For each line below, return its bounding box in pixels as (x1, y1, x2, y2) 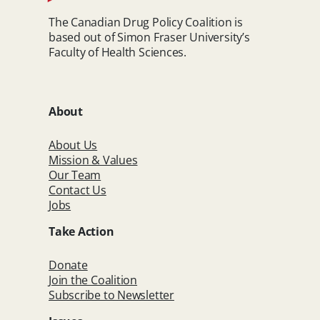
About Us (49, 136, 98, 153)
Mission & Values (49, 151, 138, 168)
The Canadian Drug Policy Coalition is (49, 14, 243, 30)
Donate (49, 256, 88, 273)
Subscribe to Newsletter (49, 286, 174, 303)
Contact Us (49, 181, 106, 198)
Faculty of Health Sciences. (49, 44, 187, 60)
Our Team (49, 166, 101, 183)
